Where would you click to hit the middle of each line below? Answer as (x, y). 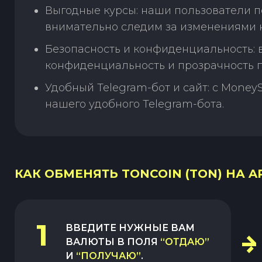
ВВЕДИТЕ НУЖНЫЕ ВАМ (130, 228)
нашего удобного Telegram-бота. (135, 104)
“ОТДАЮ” (185, 242)
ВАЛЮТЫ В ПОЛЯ (112, 242)
